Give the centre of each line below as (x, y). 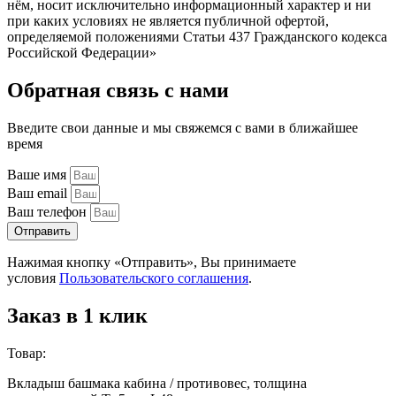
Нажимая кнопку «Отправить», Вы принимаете (152, 262)
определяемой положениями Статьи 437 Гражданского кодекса (197, 37)
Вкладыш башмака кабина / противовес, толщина (157, 383)
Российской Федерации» (82, 53)
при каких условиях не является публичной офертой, (168, 21)
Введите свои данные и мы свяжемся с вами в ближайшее (183, 127)
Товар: (27, 353)
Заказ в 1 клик (77, 315)
